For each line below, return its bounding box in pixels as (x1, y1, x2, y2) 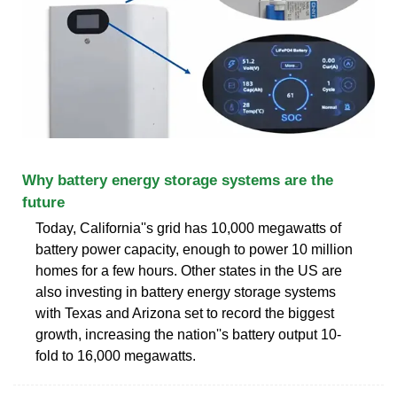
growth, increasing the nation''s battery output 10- (35, 326, 341, 342)
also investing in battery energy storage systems (35, 284, 336, 300)
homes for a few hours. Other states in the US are (35, 262, 342, 278)
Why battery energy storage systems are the (22, 171, 333, 189)
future (22, 193, 65, 211)
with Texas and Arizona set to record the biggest (35, 305, 334, 321)
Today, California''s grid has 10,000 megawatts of (35, 220, 341, 236)
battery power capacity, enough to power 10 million (35, 241, 353, 257)
